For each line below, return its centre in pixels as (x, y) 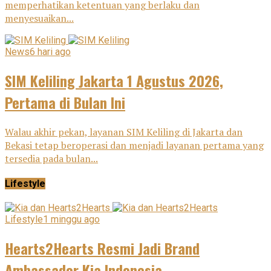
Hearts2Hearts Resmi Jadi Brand (102, 248)
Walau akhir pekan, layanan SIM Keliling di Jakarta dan (124, 132)
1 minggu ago (71, 220)
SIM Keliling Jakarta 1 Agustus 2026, (114, 80)
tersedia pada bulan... (51, 158)
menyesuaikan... (39, 18)
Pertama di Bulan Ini (65, 102)
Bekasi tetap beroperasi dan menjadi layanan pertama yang (134, 145)
